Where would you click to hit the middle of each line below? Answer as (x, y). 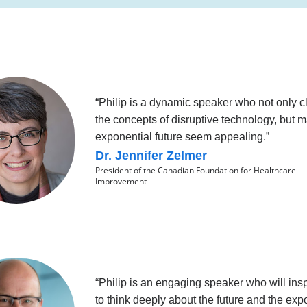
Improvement (121, 181)
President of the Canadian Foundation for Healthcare (195, 170)
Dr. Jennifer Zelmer (151, 155)
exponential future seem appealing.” (182, 136)
